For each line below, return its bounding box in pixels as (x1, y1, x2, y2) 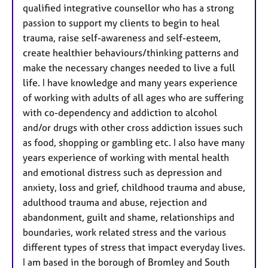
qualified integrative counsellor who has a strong (23, 1, 234, 14)
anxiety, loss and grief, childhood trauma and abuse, (23, 181, 245, 193)
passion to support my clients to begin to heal (23, 16, 220, 29)
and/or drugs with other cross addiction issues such (23, 121, 243, 133)
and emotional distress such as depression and (23, 166, 222, 178)
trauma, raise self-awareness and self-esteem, (23, 31, 221, 44)
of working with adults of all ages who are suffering (23, 91, 243, 103)
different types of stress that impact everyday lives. (23, 240, 245, 253)
